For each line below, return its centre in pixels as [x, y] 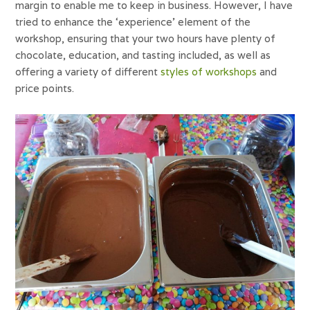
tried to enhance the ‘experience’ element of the [133, 22]
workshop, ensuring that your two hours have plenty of [146, 39]
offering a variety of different [88, 72]
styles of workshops [210, 72]
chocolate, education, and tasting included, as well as [143, 55]
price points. [48, 89]
